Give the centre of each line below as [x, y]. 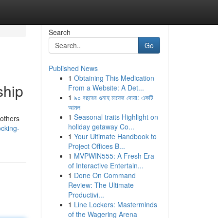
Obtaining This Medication [114, 78]
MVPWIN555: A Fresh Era [114, 156]
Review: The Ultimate [101, 185]
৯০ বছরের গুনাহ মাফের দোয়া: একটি [113, 97]
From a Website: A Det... [106, 88]
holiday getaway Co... [101, 127]
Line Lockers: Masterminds [115, 204]
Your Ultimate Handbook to [115, 136]
